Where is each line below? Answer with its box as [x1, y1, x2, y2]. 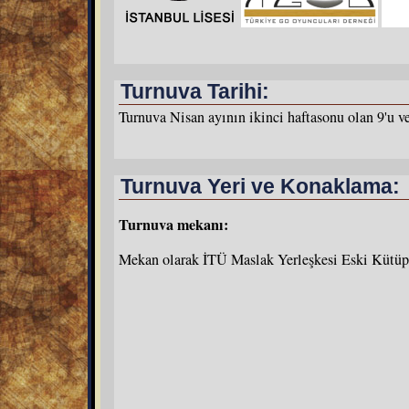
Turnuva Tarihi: [121, 79, 269, 103]
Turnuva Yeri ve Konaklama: [121, 174, 400, 198]
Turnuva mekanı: [119, 213, 228, 236]
